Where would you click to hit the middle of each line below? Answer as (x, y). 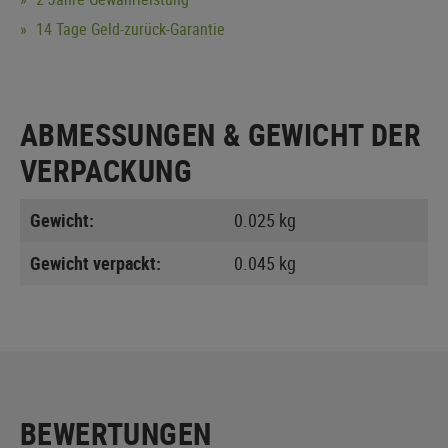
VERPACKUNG (106, 170)
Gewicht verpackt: (95, 262)
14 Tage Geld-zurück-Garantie (128, 28)
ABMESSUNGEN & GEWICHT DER (220, 134)
